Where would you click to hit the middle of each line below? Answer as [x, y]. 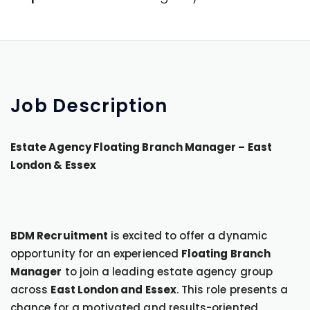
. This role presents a [232, 290]
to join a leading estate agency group [167, 272]
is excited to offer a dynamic [187, 236]
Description [110, 106]
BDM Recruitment [59, 236]
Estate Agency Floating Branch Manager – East [141, 147]
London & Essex [53, 165]
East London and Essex [113, 290]
